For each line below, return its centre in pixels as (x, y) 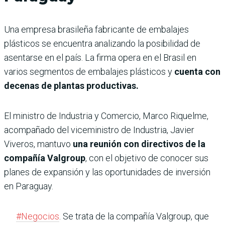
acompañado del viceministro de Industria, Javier (99, 130)
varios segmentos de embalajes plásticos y (89, 71)
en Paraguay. (29, 186)
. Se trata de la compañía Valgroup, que (134, 216)
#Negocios (38, 216)
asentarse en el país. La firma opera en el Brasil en (100, 57)
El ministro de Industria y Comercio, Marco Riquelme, (106, 116)
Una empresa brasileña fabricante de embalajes (96, 29)
